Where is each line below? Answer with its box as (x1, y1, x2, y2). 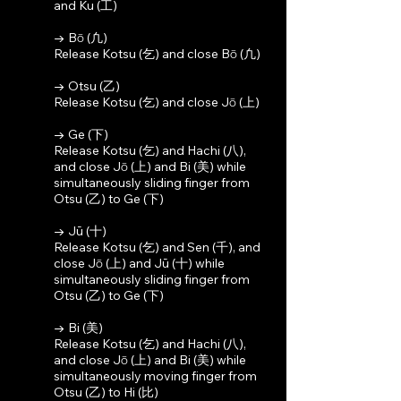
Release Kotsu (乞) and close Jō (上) (54, 94, 260, 110)
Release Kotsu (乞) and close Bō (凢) (54, 46, 260, 62)
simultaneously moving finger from (54, 368, 257, 384)
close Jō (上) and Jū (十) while (54, 255, 225, 271)
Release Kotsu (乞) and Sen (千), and (54, 239, 260, 255)
